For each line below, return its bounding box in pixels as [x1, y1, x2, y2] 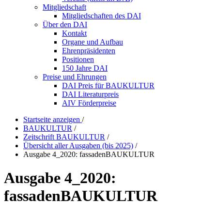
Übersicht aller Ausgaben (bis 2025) [23, 141, 133, 150]
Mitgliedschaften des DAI [62, 12, 141, 20]
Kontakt [62, 29, 87, 37]
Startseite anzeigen [23, 115, 80, 124]
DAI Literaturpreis [62, 90, 119, 98]
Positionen [62, 55, 94, 63]
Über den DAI [43, 20, 87, 29]
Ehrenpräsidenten [62, 46, 115, 55]
